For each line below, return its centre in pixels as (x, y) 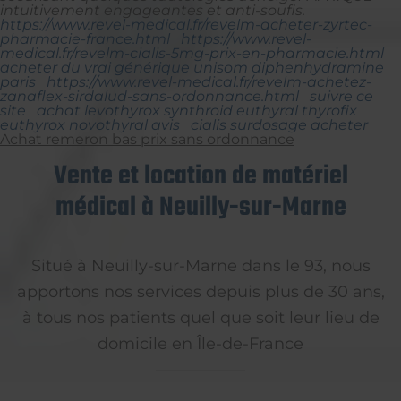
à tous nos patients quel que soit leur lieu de (200, 317)
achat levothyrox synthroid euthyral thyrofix (197, 110)
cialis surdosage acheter (279, 124)
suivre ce (341, 96)
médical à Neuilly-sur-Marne (200, 207)
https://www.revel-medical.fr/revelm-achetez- (209, 81)
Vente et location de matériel (200, 176)
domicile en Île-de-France (200, 343)
